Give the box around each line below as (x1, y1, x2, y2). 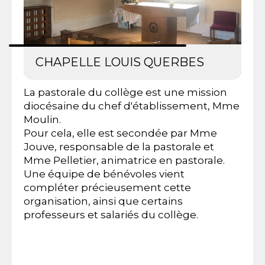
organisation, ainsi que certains (24, 195, 183, 208)
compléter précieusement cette (24, 182, 191, 194)
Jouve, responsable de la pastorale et (24, 141, 214, 153)
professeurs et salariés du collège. (24, 209, 198, 221)
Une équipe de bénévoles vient (24, 168, 185, 180)
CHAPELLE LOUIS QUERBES (35, 55, 204, 70)
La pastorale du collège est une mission (24, 86, 227, 99)
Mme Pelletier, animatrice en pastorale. (24, 154, 225, 167)
